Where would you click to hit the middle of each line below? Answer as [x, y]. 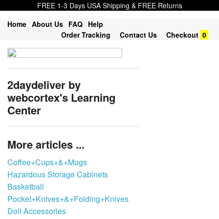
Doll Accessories [37, 211]
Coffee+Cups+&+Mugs [47, 162]
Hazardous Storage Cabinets [58, 175]
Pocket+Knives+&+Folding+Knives [68, 199]
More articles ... [46, 144]
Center [24, 110]
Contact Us [138, 35]
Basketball [26, 187]
